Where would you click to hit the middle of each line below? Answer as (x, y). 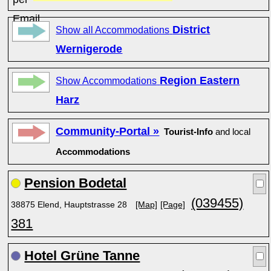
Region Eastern (200, 80)
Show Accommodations (106, 80)
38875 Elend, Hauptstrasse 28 (70, 204)
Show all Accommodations (113, 30)
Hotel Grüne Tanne (82, 256)
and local (232, 132)
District (191, 30)
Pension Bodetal (76, 183)
